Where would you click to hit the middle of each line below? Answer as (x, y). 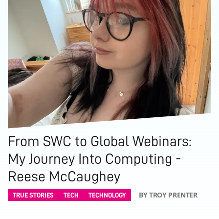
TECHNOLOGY (107, 195)
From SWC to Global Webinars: (100, 141)
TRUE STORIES (33, 195)
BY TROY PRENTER (168, 195)
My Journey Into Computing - (95, 159)
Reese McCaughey (64, 176)
